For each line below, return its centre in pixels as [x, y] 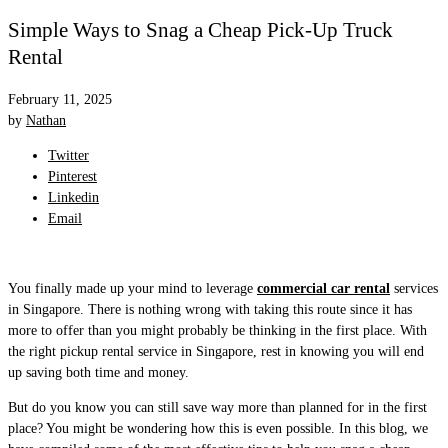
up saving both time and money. [98, 372]
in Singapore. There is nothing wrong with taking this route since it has [210, 309]
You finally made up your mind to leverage [132, 288]
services [414, 288]
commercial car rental [323, 288]
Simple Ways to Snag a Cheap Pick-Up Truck [200, 30]
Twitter [68, 155]
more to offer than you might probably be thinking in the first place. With [217, 330]
